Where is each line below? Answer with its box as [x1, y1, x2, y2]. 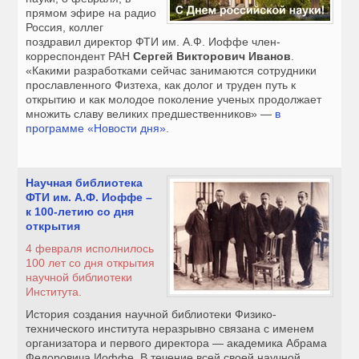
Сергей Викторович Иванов [133, 50, 292, 63]
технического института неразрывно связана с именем [26, 322, 315, 336]
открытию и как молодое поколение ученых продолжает [26, 93, 322, 107]
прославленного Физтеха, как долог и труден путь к [26, 79, 296, 92]
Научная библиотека [26, 176, 143, 190]
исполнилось [83, 242, 155, 256]
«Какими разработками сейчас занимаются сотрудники [26, 64, 317, 78]
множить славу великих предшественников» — [26, 107, 276, 121]
